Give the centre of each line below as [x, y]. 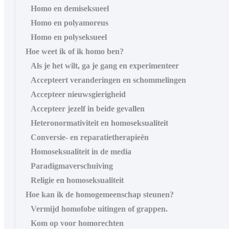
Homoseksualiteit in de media [81, 151]
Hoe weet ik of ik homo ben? [75, 51]
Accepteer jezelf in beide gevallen [88, 108]
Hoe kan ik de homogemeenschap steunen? [100, 194]
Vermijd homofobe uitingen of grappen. [99, 209]
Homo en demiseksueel [70, 8]
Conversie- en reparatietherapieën [90, 137]
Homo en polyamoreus [70, 22]
